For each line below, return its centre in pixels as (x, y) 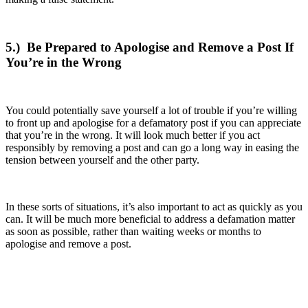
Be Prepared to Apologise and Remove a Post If (160, 47)
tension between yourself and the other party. (102, 159)
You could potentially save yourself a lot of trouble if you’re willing (151, 110)
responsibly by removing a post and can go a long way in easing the (152, 147)
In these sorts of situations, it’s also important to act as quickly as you (154, 206)
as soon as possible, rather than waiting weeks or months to (133, 231)
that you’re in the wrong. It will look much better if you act (133, 135)
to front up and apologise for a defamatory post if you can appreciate (153, 122)
